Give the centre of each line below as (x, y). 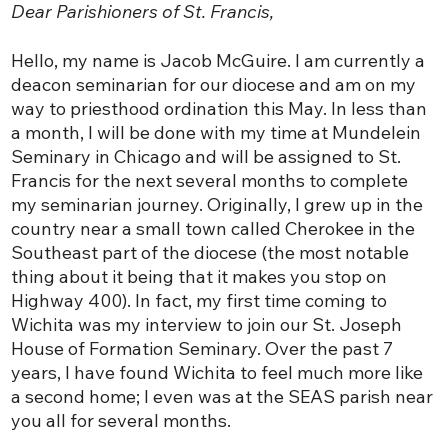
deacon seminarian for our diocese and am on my (214, 85)
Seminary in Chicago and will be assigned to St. (206, 157)
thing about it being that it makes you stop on (199, 277)
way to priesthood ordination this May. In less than (219, 109)
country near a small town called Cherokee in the (213, 229)
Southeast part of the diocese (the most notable (210, 253)
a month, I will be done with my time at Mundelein (216, 133)
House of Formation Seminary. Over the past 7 (202, 349)
